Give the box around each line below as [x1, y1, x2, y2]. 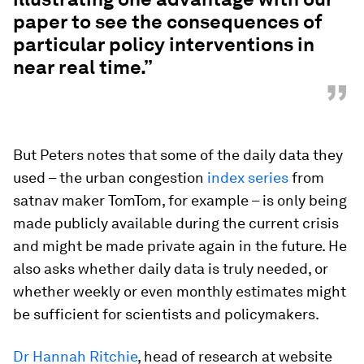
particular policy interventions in [13, 32, 314, 56]
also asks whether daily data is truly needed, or [13, 260, 328, 277]
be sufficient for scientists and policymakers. [13, 305, 319, 323]
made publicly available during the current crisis [13, 214, 339, 232]
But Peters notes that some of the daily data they [13, 146, 343, 163]
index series [207, 169, 288, 186]
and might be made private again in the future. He [13, 237, 347, 254]
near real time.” [13, 55, 153, 79]
